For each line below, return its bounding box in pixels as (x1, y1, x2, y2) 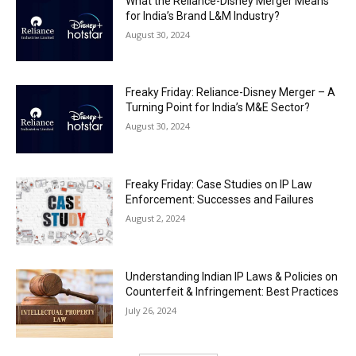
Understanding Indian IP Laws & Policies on (126, 269, 339, 283)
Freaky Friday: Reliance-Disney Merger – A (126, 86, 336, 99)
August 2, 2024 (126, 212, 186, 225)
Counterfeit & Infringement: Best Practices (126, 284, 339, 298)
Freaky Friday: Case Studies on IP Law (126, 178, 313, 192)
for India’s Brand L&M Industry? (126, 9, 281, 22)
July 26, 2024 (126, 304, 177, 316)
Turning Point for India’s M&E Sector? (126, 101, 311, 114)
